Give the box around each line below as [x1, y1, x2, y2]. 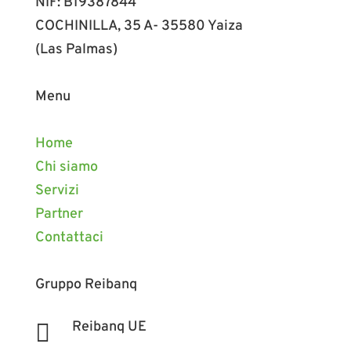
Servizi [34, 182, 79, 200]
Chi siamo [34, 158, 98, 176]
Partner [34, 205, 83, 223]
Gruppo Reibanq [34, 276, 137, 294]
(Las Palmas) [34, 41, 118, 59]
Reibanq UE [71, 318, 147, 336]
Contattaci [34, 229, 103, 247]
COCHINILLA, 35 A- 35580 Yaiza [34, 17, 243, 35]
